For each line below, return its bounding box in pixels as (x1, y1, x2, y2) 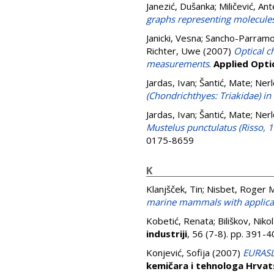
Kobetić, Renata (146, 215, 213, 227)
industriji (146, 228, 187, 240)
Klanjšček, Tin (146, 183, 202, 195)
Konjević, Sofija (146, 246, 210, 259)
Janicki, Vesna (146, 32, 201, 44)
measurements (146, 57, 209, 70)
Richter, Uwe (146, 45, 201, 57)
